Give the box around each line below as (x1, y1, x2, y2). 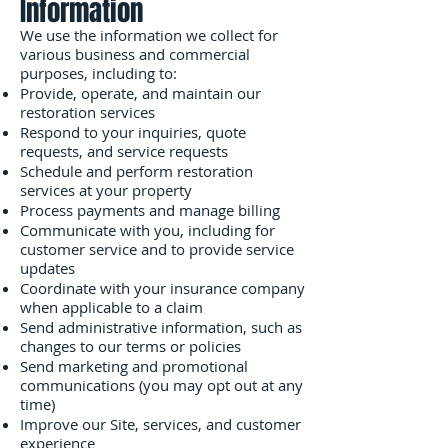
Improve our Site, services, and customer (20, 414, 301, 434)
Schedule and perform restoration (20, 161, 253, 181)
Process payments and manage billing (20, 200, 280, 220)
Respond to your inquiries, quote (20, 122, 246, 142)
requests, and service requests (20, 141, 228, 161)
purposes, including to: (20, 63, 177, 83)
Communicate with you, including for (20, 220, 275, 240)
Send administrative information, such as (20, 317, 302, 337)
